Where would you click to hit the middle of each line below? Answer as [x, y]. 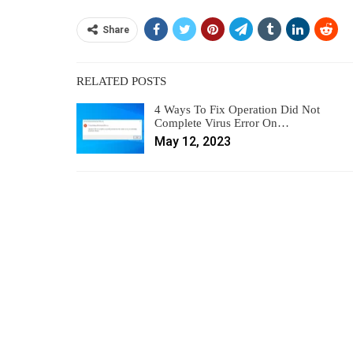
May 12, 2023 [193, 141]
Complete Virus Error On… [222, 123]
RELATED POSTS [121, 81]
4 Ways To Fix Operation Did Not [237, 109]
